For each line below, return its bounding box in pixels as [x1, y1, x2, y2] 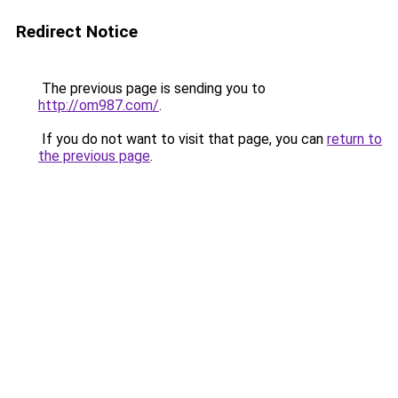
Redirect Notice [16, 21, 138, 42]
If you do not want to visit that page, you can [38, 131, 327, 147]
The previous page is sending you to [38, 80, 266, 97]
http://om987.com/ [38, 97, 159, 114]
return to [327, 131, 382, 147]
